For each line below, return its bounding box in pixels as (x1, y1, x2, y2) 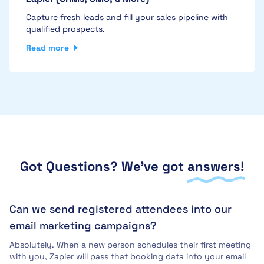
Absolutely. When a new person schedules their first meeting (9, 239, 251, 250)
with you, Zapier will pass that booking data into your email (9, 251, 246, 262)
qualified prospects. (26, 24, 105, 35)
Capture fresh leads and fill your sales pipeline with (26, 12, 228, 23)
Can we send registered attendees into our (9, 202, 232, 216)
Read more (26, 42, 69, 54)
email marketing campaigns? (9, 219, 156, 233)
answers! (187, 158, 245, 175)
